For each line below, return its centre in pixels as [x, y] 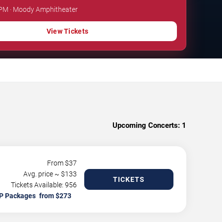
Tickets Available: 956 [44, 185]
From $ [58, 163]
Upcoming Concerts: [146, 125]
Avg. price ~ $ [44, 174]
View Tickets [67, 31]
